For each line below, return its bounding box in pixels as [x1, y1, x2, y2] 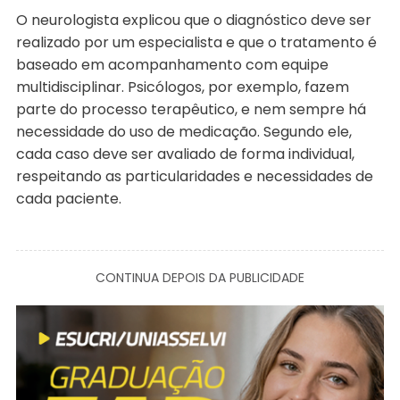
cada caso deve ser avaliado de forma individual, [15, 144, 354, 165]
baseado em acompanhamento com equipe [15, 54, 329, 76]
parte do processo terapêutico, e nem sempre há [15, 99, 366, 121]
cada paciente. [15, 188, 121, 210]
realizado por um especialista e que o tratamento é [15, 32, 377, 54]
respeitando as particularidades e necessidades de [15, 166, 373, 187]
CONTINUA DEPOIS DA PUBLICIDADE [95, 269, 304, 287]
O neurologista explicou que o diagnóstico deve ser [15, 10, 371, 31]
